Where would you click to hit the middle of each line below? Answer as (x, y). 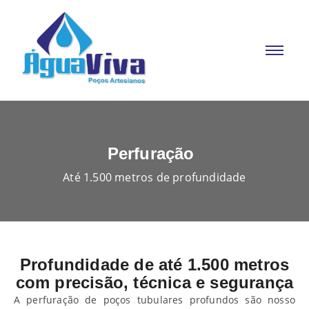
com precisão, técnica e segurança (154, 282)
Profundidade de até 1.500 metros (154, 265)
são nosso (270, 300)
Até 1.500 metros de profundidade (154, 177)
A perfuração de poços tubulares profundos (130, 300)
